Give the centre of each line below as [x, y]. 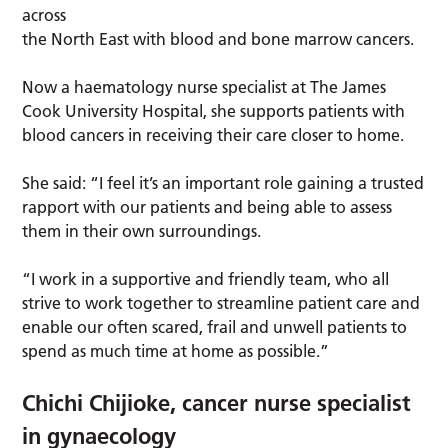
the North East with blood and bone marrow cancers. [220, 39]
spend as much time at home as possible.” [178, 351]
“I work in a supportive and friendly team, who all [206, 279]
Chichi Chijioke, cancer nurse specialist [217, 403]
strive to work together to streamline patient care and [221, 303]
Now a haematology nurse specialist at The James [204, 87]
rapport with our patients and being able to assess [207, 207]
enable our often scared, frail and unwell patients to [215, 327]
